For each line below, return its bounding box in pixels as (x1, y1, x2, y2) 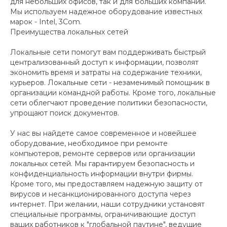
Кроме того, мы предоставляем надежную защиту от (10, 179, 203, 188)
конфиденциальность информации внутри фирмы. (10, 169, 193, 178)
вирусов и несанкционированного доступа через (10, 190, 191, 199)
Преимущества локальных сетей (10, 27, 128, 36)
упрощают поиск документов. (10, 108, 119, 118)
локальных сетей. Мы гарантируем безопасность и (10, 159, 195, 168)
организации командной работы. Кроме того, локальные (10, 88, 216, 97)
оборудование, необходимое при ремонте (10, 139, 168, 148)
